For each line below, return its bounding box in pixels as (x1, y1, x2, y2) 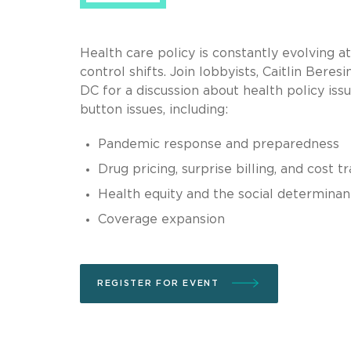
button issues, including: (80, 103, 228, 116)
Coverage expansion (97, 212, 225, 226)
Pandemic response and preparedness (97, 137, 339, 150)
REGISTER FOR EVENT (97, 278, 223, 288)
